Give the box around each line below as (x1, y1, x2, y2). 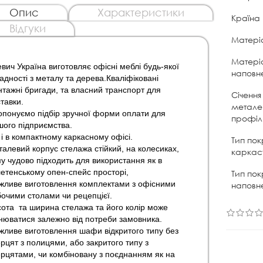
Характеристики (97, 5, 184, 19)
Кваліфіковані (106, 73, 159, 83)
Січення (231, 89, 262, 100)
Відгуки (9, 21, 46, 35)
